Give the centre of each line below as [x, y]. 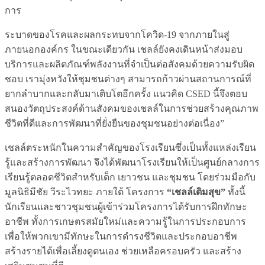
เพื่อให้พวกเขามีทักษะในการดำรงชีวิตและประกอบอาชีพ [121, 236]
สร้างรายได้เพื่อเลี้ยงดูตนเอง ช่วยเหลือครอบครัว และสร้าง [123, 251]
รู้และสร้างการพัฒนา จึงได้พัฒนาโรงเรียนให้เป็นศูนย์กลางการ [132, 162]
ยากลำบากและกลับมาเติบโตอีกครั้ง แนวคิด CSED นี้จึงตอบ [126, 93]
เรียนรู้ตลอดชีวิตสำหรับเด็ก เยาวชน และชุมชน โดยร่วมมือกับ [130, 177]
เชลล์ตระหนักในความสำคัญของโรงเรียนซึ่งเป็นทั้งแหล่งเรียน [130, 147]
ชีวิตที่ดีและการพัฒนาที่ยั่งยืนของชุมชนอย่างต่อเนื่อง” [114, 123]
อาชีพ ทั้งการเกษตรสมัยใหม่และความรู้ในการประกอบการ [125, 221]
